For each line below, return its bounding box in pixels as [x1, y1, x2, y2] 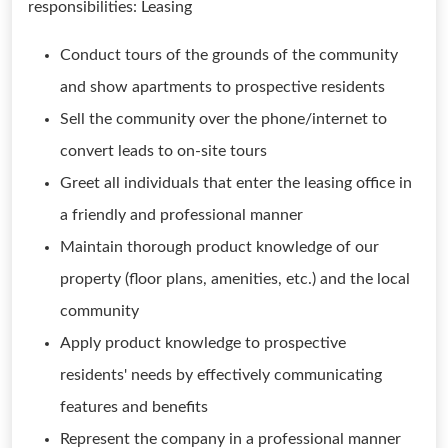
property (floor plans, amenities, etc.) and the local [60, 271, 410, 287]
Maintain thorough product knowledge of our [60, 239, 379, 255]
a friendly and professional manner [60, 207, 303, 223]
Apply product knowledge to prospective [60, 335, 346, 351]
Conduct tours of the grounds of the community [60, 47, 398, 63]
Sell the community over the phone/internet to [60, 111, 387, 127]
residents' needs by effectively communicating [60, 367, 382, 383]
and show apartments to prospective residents [60, 79, 385, 95]
